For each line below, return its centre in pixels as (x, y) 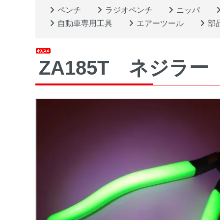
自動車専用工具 (85, 24)
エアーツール (160, 24)
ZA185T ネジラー (124, 68)
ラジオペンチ (129, 10)
